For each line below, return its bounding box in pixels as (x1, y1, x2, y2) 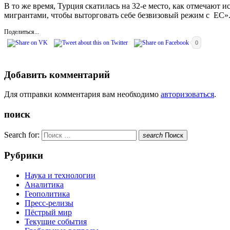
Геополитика (25, 189, 70, 199)
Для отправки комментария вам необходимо (4, 90, 161, 99)
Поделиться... (4, 28, 39, 35)
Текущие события (25, 217, 87, 226)
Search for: (4, 130, 40, 139)
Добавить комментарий (4, 69, 110, 80)
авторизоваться (161, 90, 214, 99)
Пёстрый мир (25, 208, 72, 217)
